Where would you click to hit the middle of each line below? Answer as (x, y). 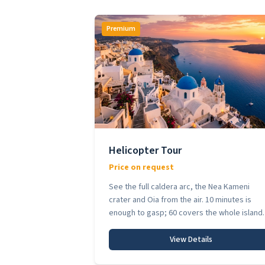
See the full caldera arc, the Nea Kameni (179, 187)
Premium (121, 29)
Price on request (141, 167)
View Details (191, 240)
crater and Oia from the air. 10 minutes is (180, 200)
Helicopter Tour (145, 151)
